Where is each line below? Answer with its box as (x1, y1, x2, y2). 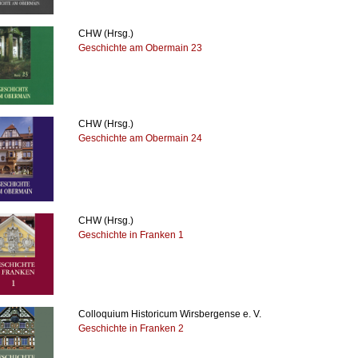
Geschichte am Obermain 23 (78, 42, 203, 54)
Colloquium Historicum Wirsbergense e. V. (78, 308, 262, 320)
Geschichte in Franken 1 (78, 229, 185, 241)
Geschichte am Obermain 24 (78, 132, 203, 144)
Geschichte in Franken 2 (78, 322, 185, 334)
